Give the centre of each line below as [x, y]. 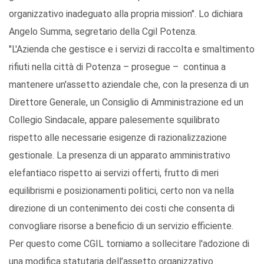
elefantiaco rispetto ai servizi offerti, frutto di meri [114, 173]
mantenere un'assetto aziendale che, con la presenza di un [129, 85]
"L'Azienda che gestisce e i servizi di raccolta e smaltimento [132, 49]
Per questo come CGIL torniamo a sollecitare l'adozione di [129, 244]
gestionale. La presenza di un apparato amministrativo [120, 156]
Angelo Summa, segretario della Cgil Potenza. [103, 32]
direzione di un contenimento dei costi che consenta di [122, 209]
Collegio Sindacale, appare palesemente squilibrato [114, 120]
